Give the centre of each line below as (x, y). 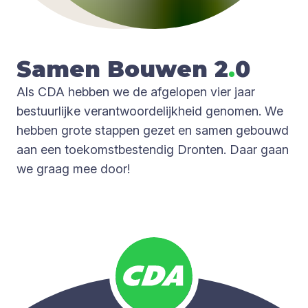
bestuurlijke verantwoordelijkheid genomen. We (150, 111)
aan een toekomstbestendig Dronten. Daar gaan (153, 149)
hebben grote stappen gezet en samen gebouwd (153, 130)
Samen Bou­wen (115, 69)
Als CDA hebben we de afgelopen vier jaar (136, 91)
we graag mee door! (73, 168)
